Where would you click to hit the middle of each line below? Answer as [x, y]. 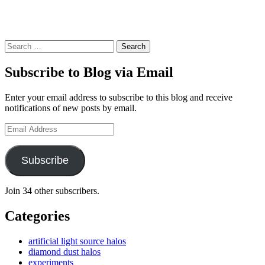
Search [17, 45]
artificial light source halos [77, 241]
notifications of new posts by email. [71, 108]
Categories [37, 216]
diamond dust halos [64, 252]
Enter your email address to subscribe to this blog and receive [119, 98]
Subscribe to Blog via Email [89, 72]
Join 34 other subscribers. [52, 191]
